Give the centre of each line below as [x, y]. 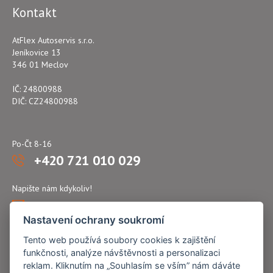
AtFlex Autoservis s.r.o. [53, 40]
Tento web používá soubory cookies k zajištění [119, 239]
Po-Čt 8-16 [32, 144]
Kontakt [34, 12]
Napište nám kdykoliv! [52, 188]
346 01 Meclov [40, 65]
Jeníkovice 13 [37, 52]
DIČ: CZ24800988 [45, 101]
